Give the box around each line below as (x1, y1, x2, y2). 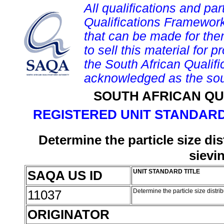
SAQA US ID (27, 168, 102, 183)
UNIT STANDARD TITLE (133, 168, 200, 175)
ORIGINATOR (27, 207, 109, 222)
